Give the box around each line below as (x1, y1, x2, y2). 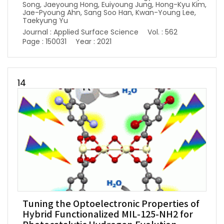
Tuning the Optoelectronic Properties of (22, 199, 199, 210)
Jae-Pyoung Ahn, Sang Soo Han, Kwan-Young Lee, (22, 7, 196, 18)
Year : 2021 (75, 36, 111, 47)
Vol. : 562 (147, 27, 177, 37)
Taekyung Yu (22, 15, 68, 26)
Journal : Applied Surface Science (22, 27, 138, 37)
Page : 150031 (22, 36, 66, 47)
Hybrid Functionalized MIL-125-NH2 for (22, 209, 193, 220)
